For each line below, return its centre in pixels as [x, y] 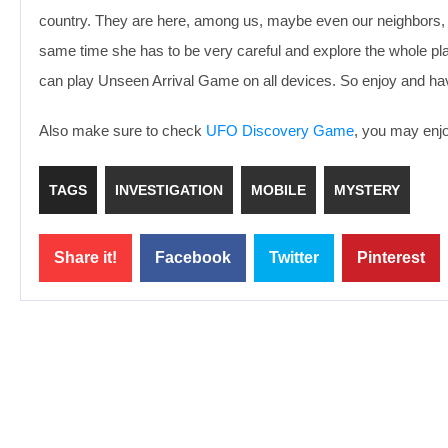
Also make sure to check [122, 130]
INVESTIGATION [169, 190]
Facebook [193, 257]
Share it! [85, 257]
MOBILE [278, 190]
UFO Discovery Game [280, 130]
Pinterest [391, 257]
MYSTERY [367, 190]
